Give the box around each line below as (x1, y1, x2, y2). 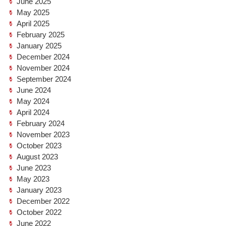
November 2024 (17, 64, 70, 72)
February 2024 (17, 119, 65, 128)
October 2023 (17, 141, 62, 150)
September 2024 (17, 75, 71, 83)
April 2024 (17, 108, 49, 117)
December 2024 (17, 52, 70, 61)
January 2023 (17, 186, 62, 194)
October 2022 (17, 208, 62, 216)
